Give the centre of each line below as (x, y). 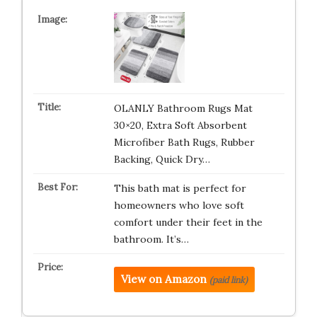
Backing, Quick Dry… (162, 159)
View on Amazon (163, 279)
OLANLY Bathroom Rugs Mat (183, 108)
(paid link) (228, 280)
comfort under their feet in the (188, 222)
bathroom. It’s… (151, 239)
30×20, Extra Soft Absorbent (180, 125)
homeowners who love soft (179, 205)
